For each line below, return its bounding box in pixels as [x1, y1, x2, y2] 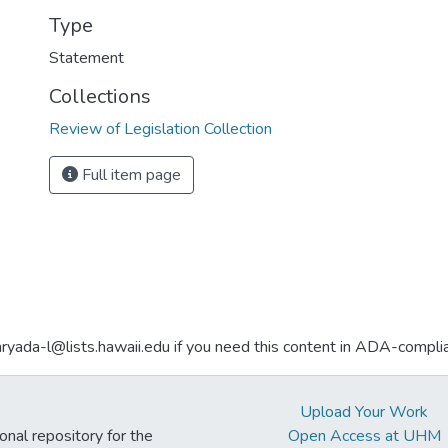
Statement [49, 47, 124, 69]
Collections [49, 83, 151, 110]
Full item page [78, 164, 181, 186]
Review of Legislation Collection [49, 118, 272, 140]
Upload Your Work [300, 401, 429, 423]
